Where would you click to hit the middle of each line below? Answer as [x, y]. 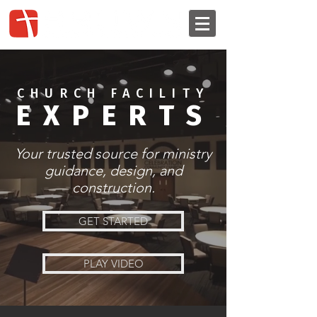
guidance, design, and [113, 171]
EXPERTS [115, 116]
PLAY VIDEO [113, 264]
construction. [113, 188]
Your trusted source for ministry [113, 154]
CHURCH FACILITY [113, 93]
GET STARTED [113, 221]
